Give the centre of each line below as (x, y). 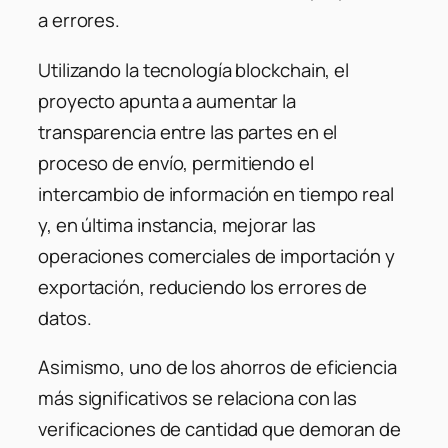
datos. (65, 317)
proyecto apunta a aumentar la (167, 100)
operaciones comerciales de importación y (216, 255)
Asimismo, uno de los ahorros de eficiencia (217, 367)
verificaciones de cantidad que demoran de (219, 429)
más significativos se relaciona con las (198, 398)
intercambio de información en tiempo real (216, 193)
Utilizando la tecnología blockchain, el (194, 69)
